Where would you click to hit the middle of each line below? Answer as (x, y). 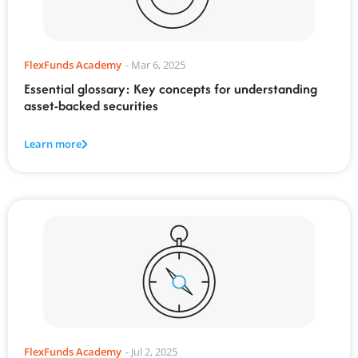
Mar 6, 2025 (158, 64)
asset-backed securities (91, 105)
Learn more (53, 144)
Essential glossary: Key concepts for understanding (171, 88)
